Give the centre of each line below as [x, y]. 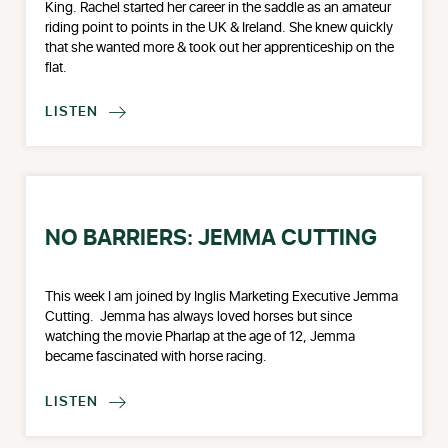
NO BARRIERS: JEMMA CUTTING [211, 239]
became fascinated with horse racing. [156, 356]
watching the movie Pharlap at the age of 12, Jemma [200, 336]
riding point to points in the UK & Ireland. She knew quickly [219, 27]
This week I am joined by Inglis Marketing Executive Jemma [222, 296]
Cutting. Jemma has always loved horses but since [199, 316]
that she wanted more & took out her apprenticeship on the [220, 47]
